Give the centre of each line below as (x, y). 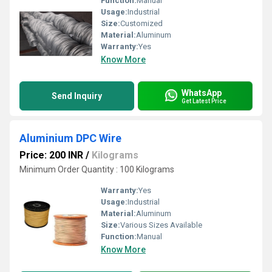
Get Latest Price (204, 101)
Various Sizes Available (161, 225)
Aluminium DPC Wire (70, 138)
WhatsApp (202, 93)
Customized (141, 23)
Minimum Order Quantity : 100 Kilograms (97, 169)
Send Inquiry (77, 96)
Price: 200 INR (51, 155)
